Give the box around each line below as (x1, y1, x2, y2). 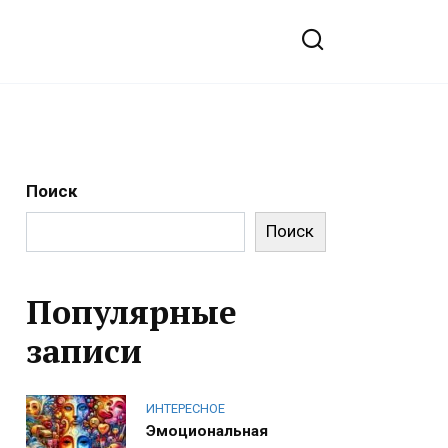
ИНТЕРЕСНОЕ (146, 401, 225, 417)
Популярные (26, 289, 237, 333)
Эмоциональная (146, 421, 268, 440)
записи (26, 328, 142, 372)
